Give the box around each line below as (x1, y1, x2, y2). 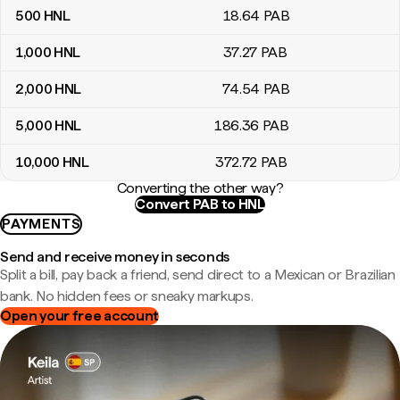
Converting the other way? (116, 179, 284, 196)
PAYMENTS (2, 215, 81, 232)
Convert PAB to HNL (135, 196, 265, 212)
